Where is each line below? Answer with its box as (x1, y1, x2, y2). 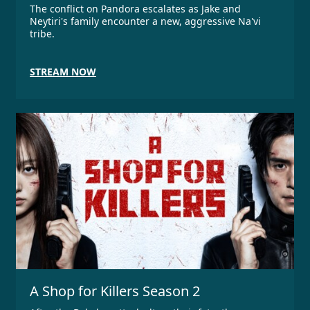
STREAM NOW (30, 65, 96, 79)
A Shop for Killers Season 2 (30, 282, 200, 301)
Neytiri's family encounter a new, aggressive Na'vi (30, 15, 261, 28)
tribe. (30, 27, 55, 41)
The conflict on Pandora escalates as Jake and (30, 2, 241, 16)
